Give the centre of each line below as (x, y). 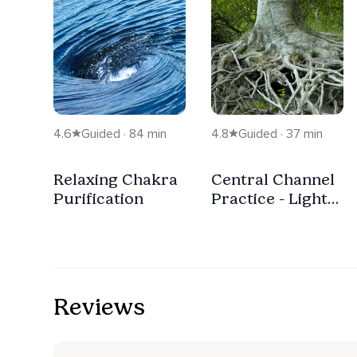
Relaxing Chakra (116, 179)
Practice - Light (269, 198)
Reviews (99, 307)
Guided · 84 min (124, 133)
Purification (98, 198)
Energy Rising (263, 217)
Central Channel (273, 179)
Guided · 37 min (280, 133)
